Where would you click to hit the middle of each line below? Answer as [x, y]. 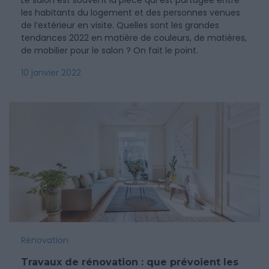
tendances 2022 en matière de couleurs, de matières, [134, 38]
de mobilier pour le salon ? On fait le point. [110, 50]
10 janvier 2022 [51, 73]
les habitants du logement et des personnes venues [131, 13]
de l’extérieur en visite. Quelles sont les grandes [120, 25]
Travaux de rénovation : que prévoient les [130, 262]
